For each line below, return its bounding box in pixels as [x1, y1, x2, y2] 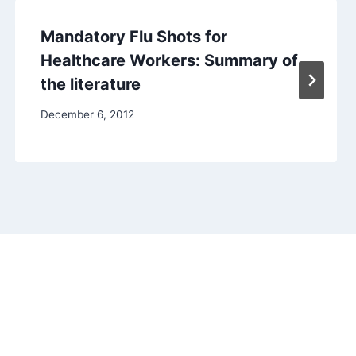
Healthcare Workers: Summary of [40, 50, 298, 70]
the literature [40, 74, 141, 94]
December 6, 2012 [40, 108, 134, 122]
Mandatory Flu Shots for [40, 26, 227, 46]
